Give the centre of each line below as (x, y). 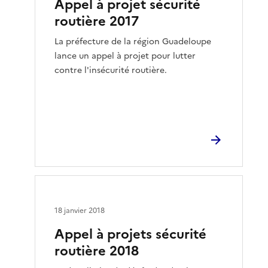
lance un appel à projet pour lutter (125, 56)
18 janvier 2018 (80, 210)
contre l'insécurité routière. (111, 70)
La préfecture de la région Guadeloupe (133, 41)
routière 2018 (97, 251)
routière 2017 (97, 21)
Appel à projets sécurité (131, 234)
